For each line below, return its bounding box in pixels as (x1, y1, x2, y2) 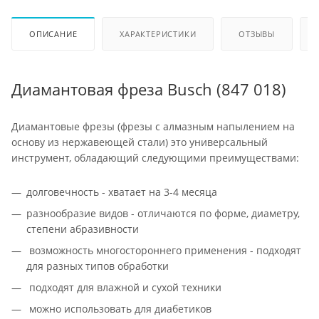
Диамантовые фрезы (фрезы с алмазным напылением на (11, 119, 295, 133)
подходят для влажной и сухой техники (26, 280, 221, 294)
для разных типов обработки (26, 258, 169, 273)
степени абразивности (26, 221, 139, 236)
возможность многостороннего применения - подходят (26, 243, 301, 257)
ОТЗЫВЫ (239, 28, 276, 39)
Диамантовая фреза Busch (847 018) (11, 78, 286, 100)
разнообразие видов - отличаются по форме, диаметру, (26, 206, 300, 220)
